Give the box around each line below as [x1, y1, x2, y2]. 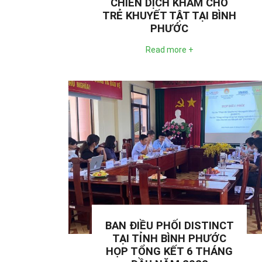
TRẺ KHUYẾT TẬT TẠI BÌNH [102, 9, 236, 22]
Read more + [145, 44, 194, 54]
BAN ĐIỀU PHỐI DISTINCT [105, 219, 234, 232]
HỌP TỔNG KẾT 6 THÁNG [106, 244, 233, 258]
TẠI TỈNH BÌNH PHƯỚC [112, 232, 226, 245]
